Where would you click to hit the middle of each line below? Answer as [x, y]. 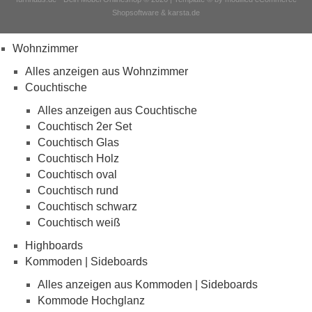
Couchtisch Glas [78, 143]
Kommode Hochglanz [91, 301]
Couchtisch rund [78, 191]
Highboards [54, 246]
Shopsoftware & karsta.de [156, 13]
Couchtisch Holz [78, 159]
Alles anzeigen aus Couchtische [117, 111]
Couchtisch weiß [79, 223]
